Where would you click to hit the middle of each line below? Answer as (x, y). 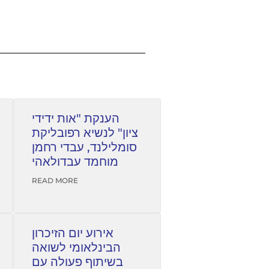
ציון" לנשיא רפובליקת (85, 133)
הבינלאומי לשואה (76, 248)
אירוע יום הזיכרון (73, 233)
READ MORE (55, 181)
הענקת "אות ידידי (76, 119)
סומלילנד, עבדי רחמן (84, 147)
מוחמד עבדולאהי (75, 162)
